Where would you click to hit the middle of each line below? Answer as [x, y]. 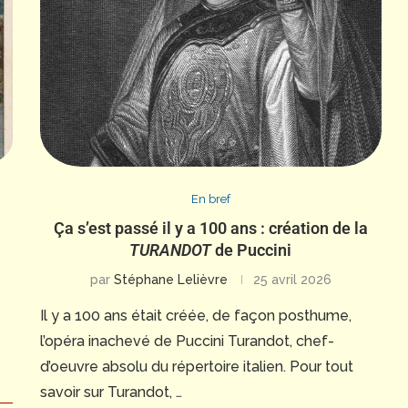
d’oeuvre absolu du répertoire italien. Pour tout [196, 366]
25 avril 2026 [292, 279]
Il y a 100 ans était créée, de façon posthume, [195, 315]
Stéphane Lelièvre [170, 279]
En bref [210, 199]
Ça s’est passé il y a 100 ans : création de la [210, 228]
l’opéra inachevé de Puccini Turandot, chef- [187, 341]
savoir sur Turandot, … [111, 392]
